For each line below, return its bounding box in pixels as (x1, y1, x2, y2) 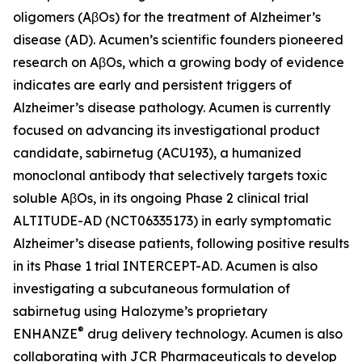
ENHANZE (13, 326, 78, 342)
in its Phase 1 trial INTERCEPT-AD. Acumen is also (13, 258, 318, 274)
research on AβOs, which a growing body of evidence (13, 54, 344, 70)
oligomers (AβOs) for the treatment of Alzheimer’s (13, 9, 321, 25)
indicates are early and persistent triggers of (13, 77, 292, 93)
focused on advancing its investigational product (13, 122, 320, 138)
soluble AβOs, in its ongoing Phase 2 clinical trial (13, 190, 309, 206)
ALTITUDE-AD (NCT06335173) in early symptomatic (13, 213, 331, 229)
